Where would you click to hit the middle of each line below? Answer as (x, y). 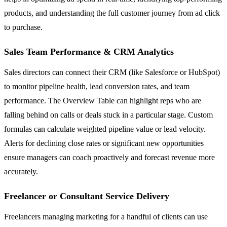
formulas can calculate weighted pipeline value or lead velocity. (105, 129)
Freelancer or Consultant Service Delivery (87, 196)
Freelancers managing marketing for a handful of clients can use (106, 216)
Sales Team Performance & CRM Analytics (89, 51)
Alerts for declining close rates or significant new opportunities (104, 143)
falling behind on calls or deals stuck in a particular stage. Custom (108, 115)
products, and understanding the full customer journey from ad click (112, 13)
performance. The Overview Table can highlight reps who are (103, 100)
